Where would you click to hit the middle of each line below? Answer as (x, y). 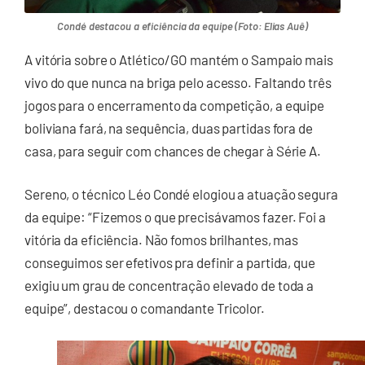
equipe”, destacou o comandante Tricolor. (145, 308)
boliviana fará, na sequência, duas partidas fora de (169, 128)
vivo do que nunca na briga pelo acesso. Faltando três (178, 82)
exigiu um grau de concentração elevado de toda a (169, 286)
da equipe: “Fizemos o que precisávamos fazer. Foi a (175, 217)
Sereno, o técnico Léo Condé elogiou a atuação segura (181, 194)
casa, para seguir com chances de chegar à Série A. (173, 150)
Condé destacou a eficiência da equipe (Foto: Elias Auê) (182, 26)
